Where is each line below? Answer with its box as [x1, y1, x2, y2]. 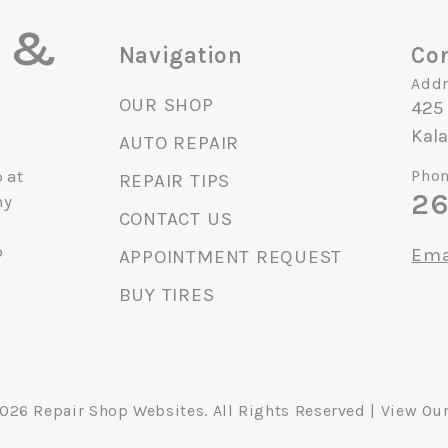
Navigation [118, 42, 243, 70]
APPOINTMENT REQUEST [118, 246, 343, 269]
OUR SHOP [118, 94, 214, 117]
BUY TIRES [118, 284, 215, 307]
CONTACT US [118, 208, 233, 231]
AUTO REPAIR [118, 132, 240, 155]
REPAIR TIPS [118, 170, 231, 193]
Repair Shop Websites [33, 401, 205, 421]
